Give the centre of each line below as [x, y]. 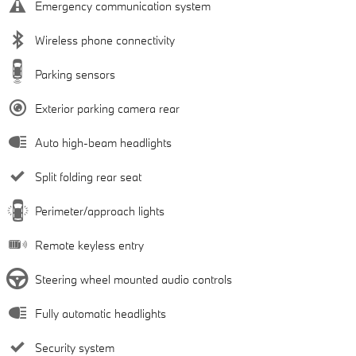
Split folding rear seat [88, 177]
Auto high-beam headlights [103, 143]
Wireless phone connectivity [105, 41]
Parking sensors [75, 75]
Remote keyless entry [89, 246]
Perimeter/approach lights [100, 211]
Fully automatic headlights [101, 314]
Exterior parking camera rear [107, 109]
